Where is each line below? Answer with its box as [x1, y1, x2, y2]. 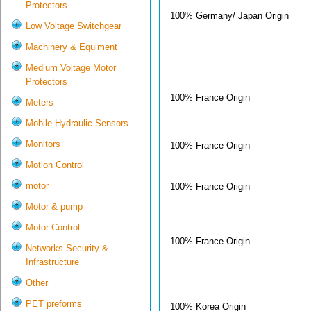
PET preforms [26, 299, 82, 310]
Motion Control [26, 160, 84, 171]
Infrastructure [26, 257, 79, 268]
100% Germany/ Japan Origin [170, 10, 289, 21]
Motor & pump [26, 201, 83, 212]
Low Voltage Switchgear [26, 21, 121, 32]
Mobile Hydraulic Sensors [26, 118, 128, 129]
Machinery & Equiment [26, 42, 117, 53]
